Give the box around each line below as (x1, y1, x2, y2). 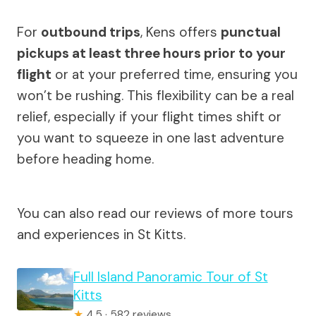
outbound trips (41, 23, 140, 41)
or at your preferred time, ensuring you (51, 65, 298, 83)
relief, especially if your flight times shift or (17, 107, 281, 126)
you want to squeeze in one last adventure (17, 128, 284, 147)
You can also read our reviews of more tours (17, 204, 293, 222)
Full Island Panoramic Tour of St (73, 267, 268, 286)
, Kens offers (140, 23, 221, 41)
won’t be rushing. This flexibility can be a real (17, 86, 294, 104)
